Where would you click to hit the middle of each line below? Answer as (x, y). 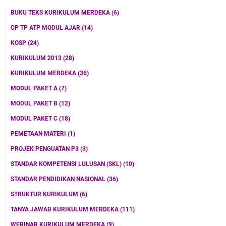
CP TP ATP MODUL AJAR (46, 27)
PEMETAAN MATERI (39, 133)
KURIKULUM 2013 (37, 58)
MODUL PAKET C (35, 118)
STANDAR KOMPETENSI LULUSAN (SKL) (67, 164)
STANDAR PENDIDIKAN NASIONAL (59, 179)
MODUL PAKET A (35, 88)
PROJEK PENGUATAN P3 (45, 149)
